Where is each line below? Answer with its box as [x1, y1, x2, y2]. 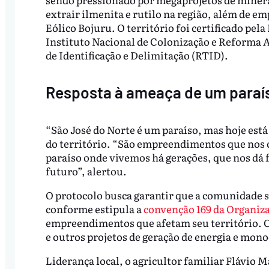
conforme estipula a [45, 201, 144, 217]
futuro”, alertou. [45, 163, 127, 179]
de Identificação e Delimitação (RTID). [45, 47, 228, 63]
